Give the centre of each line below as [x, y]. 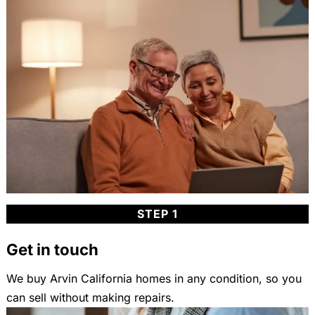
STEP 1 [157, 213]
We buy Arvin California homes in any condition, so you [154, 278]
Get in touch [52, 249]
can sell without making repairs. [90, 297]
